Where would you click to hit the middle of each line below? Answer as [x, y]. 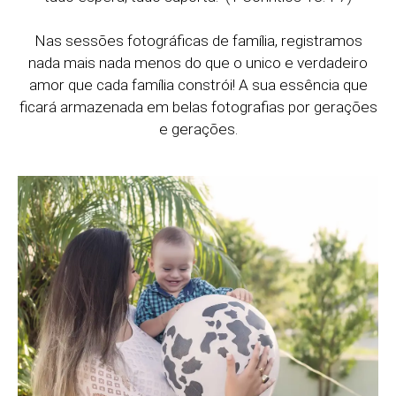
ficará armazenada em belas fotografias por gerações [198, 107]
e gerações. [198, 129]
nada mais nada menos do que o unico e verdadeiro [198, 63]
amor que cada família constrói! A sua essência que [198, 85]
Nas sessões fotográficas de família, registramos [198, 41]
